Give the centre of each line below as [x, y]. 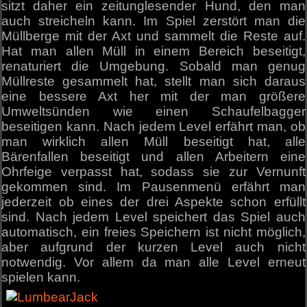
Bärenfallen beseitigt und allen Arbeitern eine [153, 156]
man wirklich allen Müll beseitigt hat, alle [153, 141]
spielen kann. [41, 277]
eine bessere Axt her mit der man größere [153, 96]
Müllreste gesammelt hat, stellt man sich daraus [153, 81]
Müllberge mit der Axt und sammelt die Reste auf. [153, 36]
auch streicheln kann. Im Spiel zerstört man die [153, 21]
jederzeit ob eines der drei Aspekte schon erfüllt [153, 201]
